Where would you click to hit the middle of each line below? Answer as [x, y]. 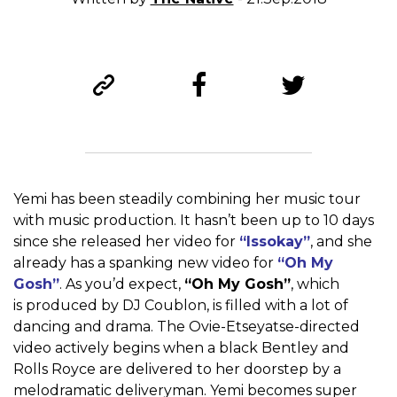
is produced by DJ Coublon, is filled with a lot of [181, 306]
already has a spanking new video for [145, 263]
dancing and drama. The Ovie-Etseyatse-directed [187, 327]
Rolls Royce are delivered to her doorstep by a [177, 370]
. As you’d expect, [122, 284]
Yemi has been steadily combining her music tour [187, 199]
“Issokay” [275, 242]
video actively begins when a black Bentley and [181, 348]
